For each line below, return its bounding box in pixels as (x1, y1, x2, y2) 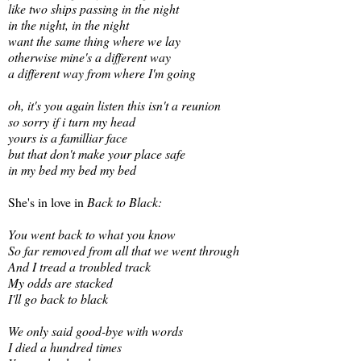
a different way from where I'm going (8, 64, 196, 82)
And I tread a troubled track (8, 258, 151, 276)
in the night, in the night (8, 16, 129, 34)
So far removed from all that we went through (8, 242, 239, 259)
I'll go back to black (8, 290, 108, 308)
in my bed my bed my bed (8, 161, 136, 179)
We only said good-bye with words (8, 322, 183, 340)
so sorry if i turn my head (8, 113, 135, 131)
